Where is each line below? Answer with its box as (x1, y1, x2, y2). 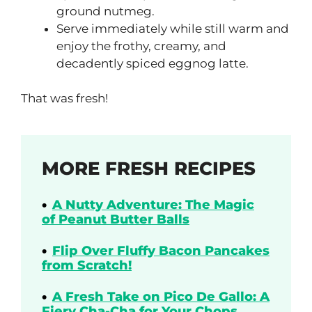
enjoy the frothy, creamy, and (56, 38, 226, 53)
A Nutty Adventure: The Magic (52, 197, 254, 213)
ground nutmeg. (56, 3, 155, 18)
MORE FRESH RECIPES (42, 157, 256, 180)
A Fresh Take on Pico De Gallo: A (52, 289, 270, 305)
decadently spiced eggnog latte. (56, 56, 249, 70)
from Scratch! (42, 258, 132, 274)
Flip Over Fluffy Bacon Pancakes (52, 243, 270, 259)
